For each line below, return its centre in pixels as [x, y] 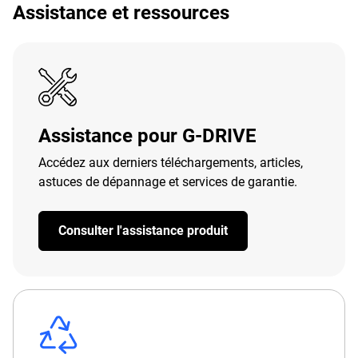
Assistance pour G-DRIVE [147, 136]
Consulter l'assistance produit [143, 231]
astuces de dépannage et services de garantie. [168, 182]
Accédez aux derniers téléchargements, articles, [171, 163]
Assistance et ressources [121, 13]
